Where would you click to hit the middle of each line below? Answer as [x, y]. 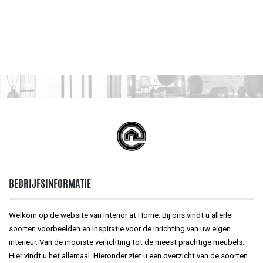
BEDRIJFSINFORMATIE [50, 183]
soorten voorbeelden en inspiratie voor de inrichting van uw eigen [120, 229]
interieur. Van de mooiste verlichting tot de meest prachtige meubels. [127, 242]
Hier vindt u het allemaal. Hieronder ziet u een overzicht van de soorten [128, 256]
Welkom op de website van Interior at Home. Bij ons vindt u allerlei [121, 215]
